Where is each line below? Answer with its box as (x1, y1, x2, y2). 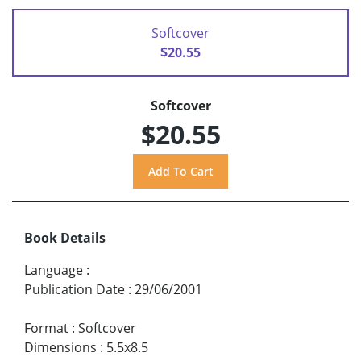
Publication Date (24, 280, 125, 298)
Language (24, 260, 83, 279)
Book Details (24, 228, 106, 247)
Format (24, 318, 68, 337)
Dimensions (24, 338, 97, 356)
